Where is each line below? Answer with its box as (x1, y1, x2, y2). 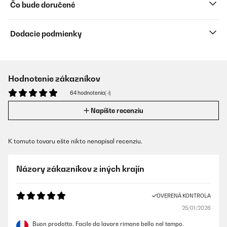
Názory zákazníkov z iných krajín (16, 164, 144, 174)
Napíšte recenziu (91, 106, 143, 115)
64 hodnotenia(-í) (70, 90, 111, 96)
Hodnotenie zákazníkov (8, 73, 100, 84)
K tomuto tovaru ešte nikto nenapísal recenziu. (8, 137, 142, 145)
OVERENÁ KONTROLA (157, 193, 211, 199)
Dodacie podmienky (10, 29, 82, 38)
